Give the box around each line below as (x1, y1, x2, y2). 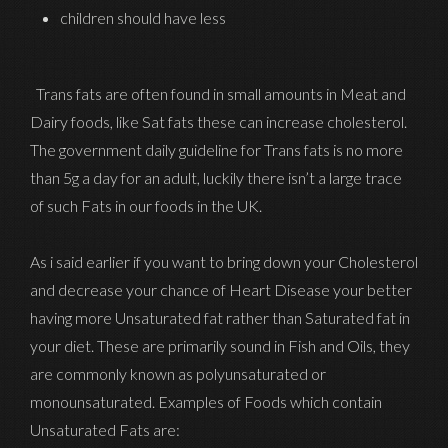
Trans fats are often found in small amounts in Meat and (30, 83, 406, 103)
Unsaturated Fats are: (30, 419, 180, 439)
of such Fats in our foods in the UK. (30, 195, 268, 215)
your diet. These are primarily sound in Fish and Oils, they (30, 335, 410, 355)
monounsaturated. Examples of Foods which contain (30, 391, 382, 411)
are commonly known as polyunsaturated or (30, 363, 326, 383)
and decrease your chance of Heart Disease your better (30, 279, 412, 299)
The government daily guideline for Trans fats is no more (30, 139, 403, 159)
